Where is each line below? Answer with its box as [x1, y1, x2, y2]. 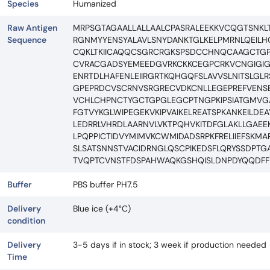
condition [7, 215, 45, 226]
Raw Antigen [7, 22, 57, 33]
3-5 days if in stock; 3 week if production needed [73, 239, 266, 250]
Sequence [7, 34, 46, 45]
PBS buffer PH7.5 [73, 178, 138, 190]
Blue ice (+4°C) [73, 202, 131, 214]
